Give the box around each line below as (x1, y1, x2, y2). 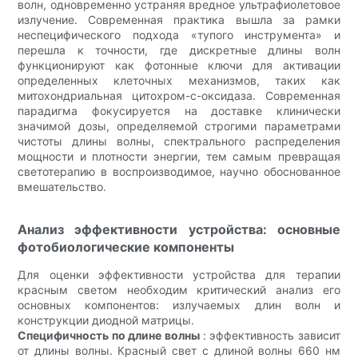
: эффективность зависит (199, 328, 340, 342)
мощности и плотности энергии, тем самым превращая (18, 149, 340, 163)
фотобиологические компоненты (18, 238, 235, 255)
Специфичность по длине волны (18, 328, 200, 342)
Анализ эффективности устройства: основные (18, 221, 340, 237)
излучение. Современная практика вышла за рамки (18, 12, 340, 26)
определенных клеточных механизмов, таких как (18, 73, 340, 87)
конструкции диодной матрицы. (18, 312, 195, 327)
